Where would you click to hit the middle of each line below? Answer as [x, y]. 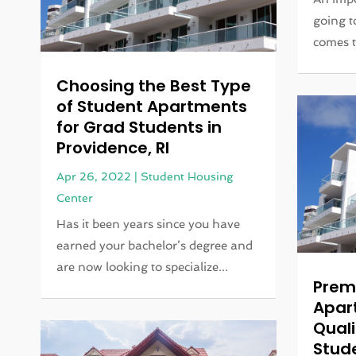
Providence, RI [113, 148]
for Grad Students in [139, 127]
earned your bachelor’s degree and [155, 246]
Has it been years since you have [149, 224]
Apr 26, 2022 [94, 176]
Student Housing [187, 176]
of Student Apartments [152, 106]
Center [75, 198]
